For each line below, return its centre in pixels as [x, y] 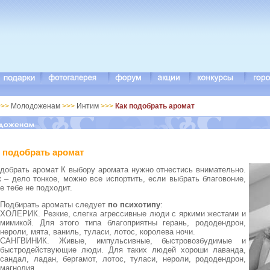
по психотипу [134, 205]
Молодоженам [36, 106]
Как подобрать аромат [155, 106]
